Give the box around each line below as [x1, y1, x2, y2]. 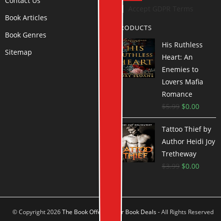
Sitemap [5, 47, 32, 57]
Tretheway [162, 149, 196, 158]
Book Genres [5, 30, 46, 39]
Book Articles [5, 13, 47, 22]
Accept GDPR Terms [128, 4, 193, 13]
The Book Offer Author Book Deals [62, 208, 156, 216]
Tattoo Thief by [162, 124, 211, 134]
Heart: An [162, 52, 193, 62]
